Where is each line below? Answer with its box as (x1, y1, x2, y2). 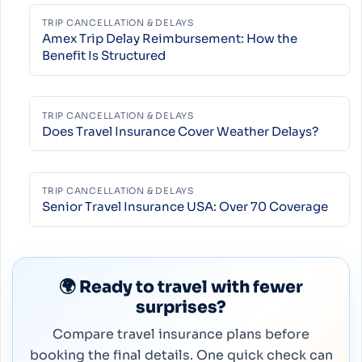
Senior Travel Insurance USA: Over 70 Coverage (41, 199, 328, 215)
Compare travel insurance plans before (53, 325, 309, 343)
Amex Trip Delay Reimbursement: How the (41, 31, 297, 47)
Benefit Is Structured (41, 48, 166, 64)
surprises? (136, 296, 226, 318)
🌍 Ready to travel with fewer (59, 276, 303, 297)
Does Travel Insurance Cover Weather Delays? (41, 123, 318, 139)
